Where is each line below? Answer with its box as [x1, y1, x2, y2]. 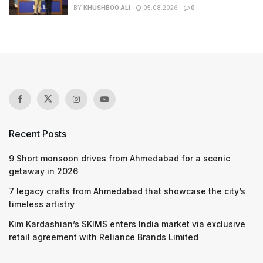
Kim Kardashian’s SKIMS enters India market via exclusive [9, 219, 245, 230]
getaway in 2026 [9, 166, 78, 177]
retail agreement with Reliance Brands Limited [9, 232, 198, 242]
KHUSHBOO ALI [83, 4, 130, 11]
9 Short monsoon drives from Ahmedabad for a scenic [9, 153, 230, 164]
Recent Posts [9, 128, 66, 140]
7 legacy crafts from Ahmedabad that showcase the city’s [9, 186, 245, 197]
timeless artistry [9, 199, 75, 210]
